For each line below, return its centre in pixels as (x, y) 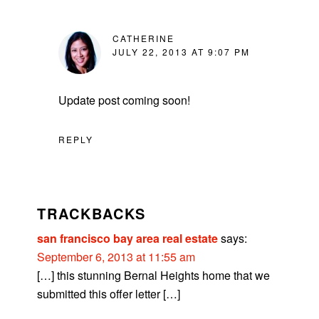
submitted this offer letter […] (109, 294)
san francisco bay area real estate (128, 239)
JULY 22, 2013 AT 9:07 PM (182, 51)
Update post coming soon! (125, 100)
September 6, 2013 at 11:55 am (116, 257)
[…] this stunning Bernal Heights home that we (154, 276)
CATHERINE (144, 38)
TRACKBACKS (92, 214)
